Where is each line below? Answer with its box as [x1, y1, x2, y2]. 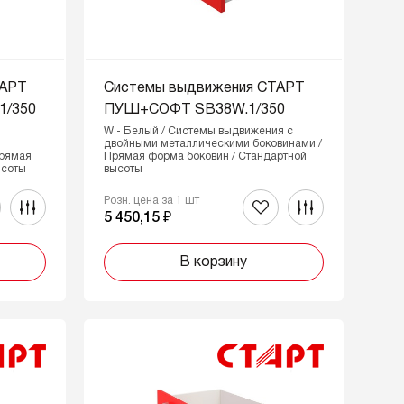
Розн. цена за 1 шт [103, 196, 199, 206]
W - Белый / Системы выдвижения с [103, 126, 293, 136]
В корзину [179, 256, 248, 269]
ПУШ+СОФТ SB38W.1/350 [103, 104, 285, 116]
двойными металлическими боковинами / [103, 139, 322, 149]
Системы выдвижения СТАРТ [103, 82, 305, 95]
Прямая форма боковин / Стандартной [103, 151, 307, 161]
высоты [103, 164, 142, 174]
